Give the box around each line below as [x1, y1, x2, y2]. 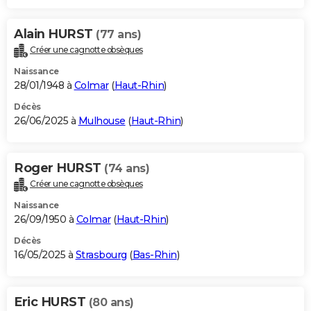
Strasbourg [75, 249, 127, 262]
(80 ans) [88, 296, 134, 310]
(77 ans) [96, 28, 141, 42]
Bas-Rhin [132, 249, 177, 262]
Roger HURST [14, 160, 104, 176]
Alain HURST [14, 26, 96, 42]
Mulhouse [78, 115, 126, 128]
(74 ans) [104, 162, 149, 176]
